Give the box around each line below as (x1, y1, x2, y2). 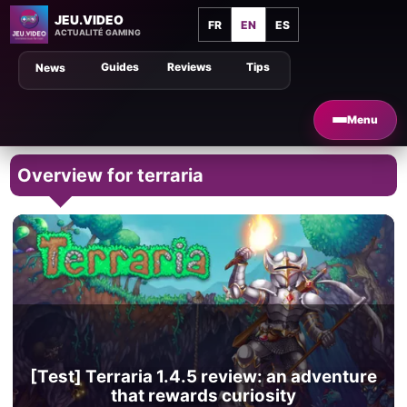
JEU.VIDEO (54, 12, 124, 27)
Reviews (166, 60, 212, 74)
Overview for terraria (17, 164, 204, 187)
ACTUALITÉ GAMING (54, 26, 141, 37)
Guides (100, 60, 139, 74)
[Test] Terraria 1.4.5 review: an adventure (30, 365, 377, 387)
